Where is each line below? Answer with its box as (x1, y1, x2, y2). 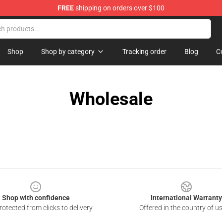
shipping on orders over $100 (74, 4, 165, 12)
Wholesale (69, 89, 153, 110)
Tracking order (122, 48, 166, 55)
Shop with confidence (1, 194, 70, 202)
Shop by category (41, 48, 95, 55)
